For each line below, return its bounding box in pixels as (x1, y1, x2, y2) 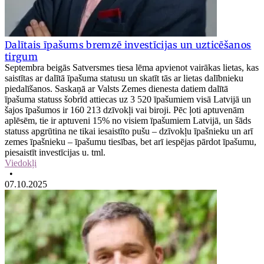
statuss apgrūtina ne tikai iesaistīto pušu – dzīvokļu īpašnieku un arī (5, 126, 253, 136)
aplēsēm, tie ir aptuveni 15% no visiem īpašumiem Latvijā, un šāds (5, 115, 251, 126)
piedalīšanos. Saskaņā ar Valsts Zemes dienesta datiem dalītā (5, 83, 228, 94)
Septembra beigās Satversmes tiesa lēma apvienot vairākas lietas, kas (5, 62, 259, 72)
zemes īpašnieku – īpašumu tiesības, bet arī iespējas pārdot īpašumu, (5, 136, 256, 147)
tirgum (5, 50, 38, 62)
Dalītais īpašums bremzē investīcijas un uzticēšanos (5, 38, 252, 51)
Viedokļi (5, 157, 37, 168)
